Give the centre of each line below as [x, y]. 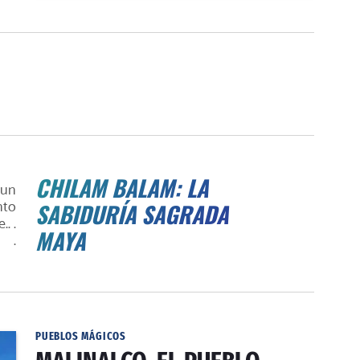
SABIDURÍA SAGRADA [132, 214]
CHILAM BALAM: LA [122, 188]
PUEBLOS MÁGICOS [81, 336]
